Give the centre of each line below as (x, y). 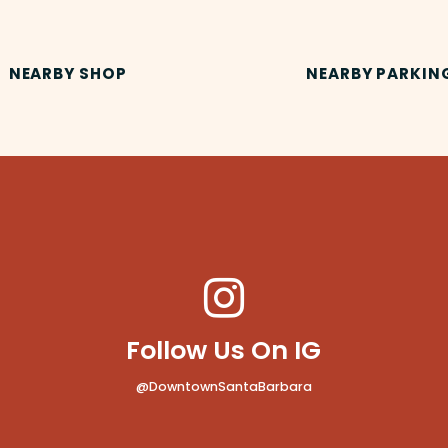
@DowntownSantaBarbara (223, 387)
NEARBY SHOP (67, 73)
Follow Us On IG (224, 350)
